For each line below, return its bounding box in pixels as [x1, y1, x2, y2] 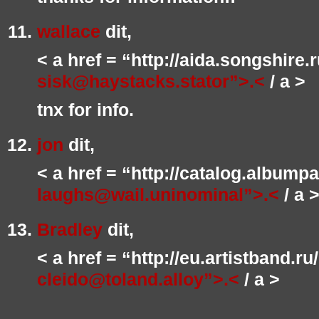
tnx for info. [37, 100, 134, 120]
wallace [37, 22, 100, 41]
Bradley [37, 220, 103, 239]
